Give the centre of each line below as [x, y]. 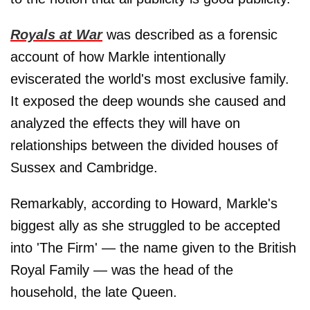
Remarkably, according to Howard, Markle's [144, 203]
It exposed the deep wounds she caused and [148, 101]
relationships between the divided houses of [144, 145]
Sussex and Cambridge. [84, 167]
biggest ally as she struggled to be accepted [145, 225]
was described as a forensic [190, 34]
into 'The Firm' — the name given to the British [153, 247]
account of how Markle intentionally [118, 56]
